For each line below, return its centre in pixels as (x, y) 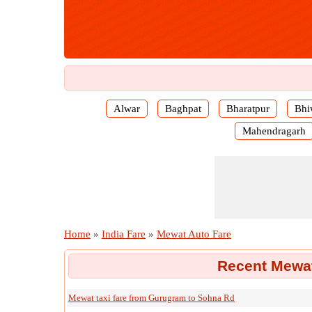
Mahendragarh (274, 131)
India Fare (124, 234)
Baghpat (183, 109)
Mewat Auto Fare (194, 234)
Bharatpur (248, 109)
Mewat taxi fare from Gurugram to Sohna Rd (151, 298)
